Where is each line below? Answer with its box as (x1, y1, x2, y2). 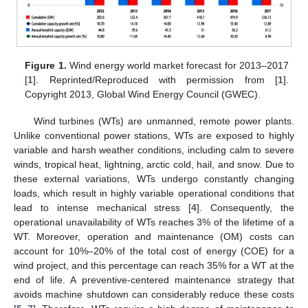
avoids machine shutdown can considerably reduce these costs (14, 288, 294, 300)
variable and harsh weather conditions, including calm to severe (14, 144, 294, 155)
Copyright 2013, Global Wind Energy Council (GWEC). (25, 89, 261, 100)
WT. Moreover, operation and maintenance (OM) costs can (14, 230, 294, 242)
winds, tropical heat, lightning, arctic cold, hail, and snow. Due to (14, 158, 294, 170)
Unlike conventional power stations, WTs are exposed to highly (14, 129, 294, 141)
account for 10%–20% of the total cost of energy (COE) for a (14, 245, 294, 256)
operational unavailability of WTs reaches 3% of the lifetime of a (14, 216, 294, 228)
